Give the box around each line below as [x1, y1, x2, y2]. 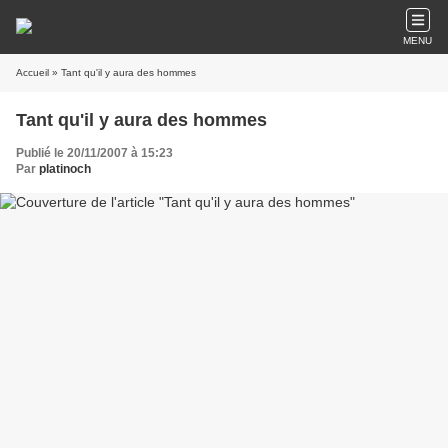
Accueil [16, 67, 49, 78]
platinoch [39, 162, 91, 176]
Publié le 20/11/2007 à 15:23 [16, 146, 173, 160]
